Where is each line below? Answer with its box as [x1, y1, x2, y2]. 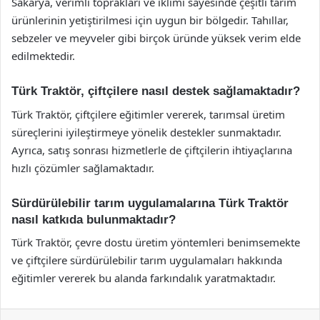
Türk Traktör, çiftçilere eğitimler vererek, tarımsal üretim [11, 106, 285, 121]
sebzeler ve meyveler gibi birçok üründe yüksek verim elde [11, 31, 301, 45]
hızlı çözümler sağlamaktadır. [11, 160, 154, 175]
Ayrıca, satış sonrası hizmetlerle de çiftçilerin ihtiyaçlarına [11, 142, 292, 157]
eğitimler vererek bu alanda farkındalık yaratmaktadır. [11, 271, 276, 285]
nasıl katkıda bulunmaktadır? [11, 212, 176, 226]
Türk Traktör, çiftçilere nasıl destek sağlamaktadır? [11, 84, 300, 98]
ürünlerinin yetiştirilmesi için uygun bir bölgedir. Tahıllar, [11, 13, 289, 27]
